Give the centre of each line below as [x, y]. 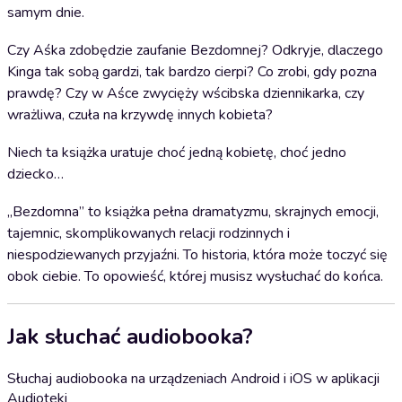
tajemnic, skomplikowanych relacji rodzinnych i [149, 233]
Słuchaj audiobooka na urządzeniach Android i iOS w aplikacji [193, 378]
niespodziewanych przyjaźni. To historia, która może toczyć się [197, 255]
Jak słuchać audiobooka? [130, 336]
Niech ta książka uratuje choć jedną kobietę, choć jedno [177, 153]
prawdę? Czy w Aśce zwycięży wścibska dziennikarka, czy [186, 93]
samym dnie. [46, 13]
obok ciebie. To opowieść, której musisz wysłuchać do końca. [195, 276]
